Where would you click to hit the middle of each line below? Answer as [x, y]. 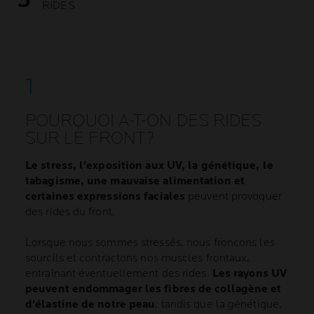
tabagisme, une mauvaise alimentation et [135, 181]
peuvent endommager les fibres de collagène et [153, 289]
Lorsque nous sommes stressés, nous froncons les [150, 243]
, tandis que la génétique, [219, 305]
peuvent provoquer [233, 197]
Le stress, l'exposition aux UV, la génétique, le [149, 166]
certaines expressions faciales [105, 197]
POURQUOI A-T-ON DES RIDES [144, 121]
